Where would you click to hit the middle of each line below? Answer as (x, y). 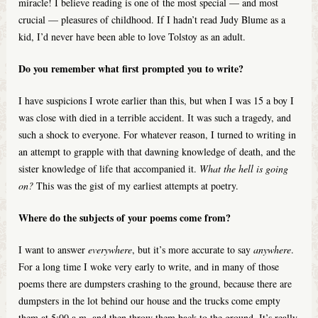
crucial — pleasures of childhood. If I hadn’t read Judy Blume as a (152, 20)
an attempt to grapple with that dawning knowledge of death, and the (157, 152)
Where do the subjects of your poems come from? (125, 218)
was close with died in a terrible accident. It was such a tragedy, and (155, 118)
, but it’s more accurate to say (193, 250)
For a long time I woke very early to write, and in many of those (149, 267)
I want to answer (54, 250)
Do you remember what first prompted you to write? (131, 69)
